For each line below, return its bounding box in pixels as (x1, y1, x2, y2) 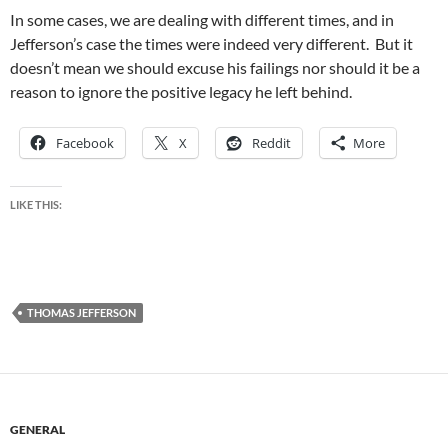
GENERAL (10, 422, 65, 438)
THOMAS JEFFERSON (27, 306, 136, 320)
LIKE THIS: (10, 198, 62, 212)
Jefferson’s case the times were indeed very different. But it (10, 34, 413, 54)
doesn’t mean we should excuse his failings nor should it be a (10, 58, 420, 78)
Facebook (56, 134, 114, 153)
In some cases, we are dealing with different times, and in (10, 10, 394, 30)
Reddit (252, 134, 291, 153)
